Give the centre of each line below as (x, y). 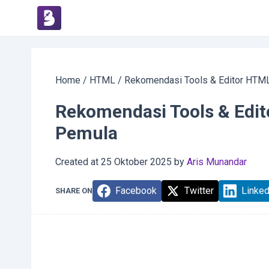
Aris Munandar (217, 162)
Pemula (86, 133)
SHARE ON (74, 191)
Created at (77, 162)
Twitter (199, 191)
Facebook (136, 191)
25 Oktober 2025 (136, 162)
